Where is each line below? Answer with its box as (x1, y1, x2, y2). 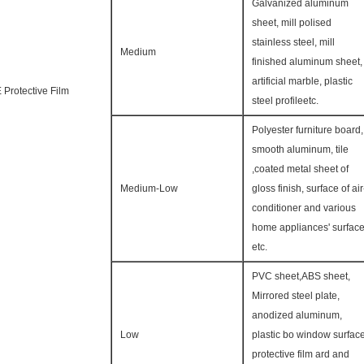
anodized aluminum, (252, 310, 342, 321)
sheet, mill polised (252, 17, 331, 28)
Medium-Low (120, 183, 178, 194)
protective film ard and (252, 349, 349, 360)
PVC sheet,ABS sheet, (252, 271, 350, 282)
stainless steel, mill (252, 37, 335, 48)
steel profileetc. (252, 95, 318, 106)
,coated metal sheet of (252, 163, 349, 175)
